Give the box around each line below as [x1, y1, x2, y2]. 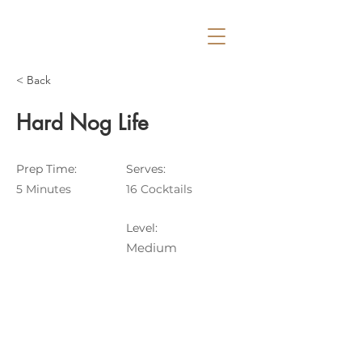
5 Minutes [16, 182, 71, 196]
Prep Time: [16, 162, 77, 176]
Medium [126, 240, 177, 255]
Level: [126, 221, 158, 235]
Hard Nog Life [16, 109, 149, 137]
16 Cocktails [126, 182, 192, 196]
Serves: [126, 162, 166, 176]
